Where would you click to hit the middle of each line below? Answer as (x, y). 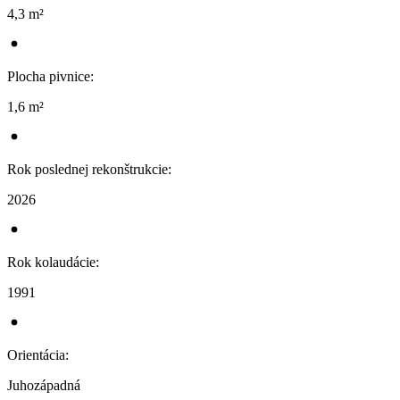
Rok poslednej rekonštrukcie (87, 169)
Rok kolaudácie (51, 262)
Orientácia (36, 354)
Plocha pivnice (49, 76)
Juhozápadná (44, 385)
